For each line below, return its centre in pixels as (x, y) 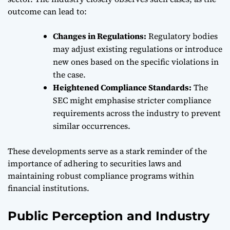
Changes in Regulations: (100, 36)
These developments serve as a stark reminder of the (107, 151)
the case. (69, 74)
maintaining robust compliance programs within (101, 175)
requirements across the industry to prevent (137, 113)
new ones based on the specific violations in (136, 61)
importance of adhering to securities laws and (95, 163)
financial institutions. (49, 188)
